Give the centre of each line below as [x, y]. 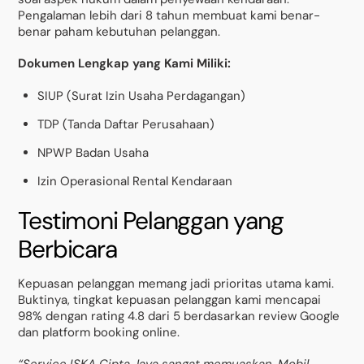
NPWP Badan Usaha [93, 152]
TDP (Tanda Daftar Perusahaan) [126, 124]
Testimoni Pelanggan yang [151, 220]
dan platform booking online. [99, 332]
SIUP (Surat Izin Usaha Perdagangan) [142, 95]
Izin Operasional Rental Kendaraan [135, 181]
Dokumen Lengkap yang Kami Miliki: [125, 64]
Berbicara [67, 249]
